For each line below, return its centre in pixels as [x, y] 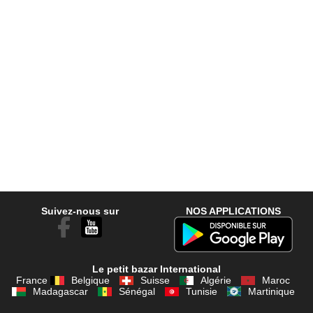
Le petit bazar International [156, 269]
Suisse [155, 281]
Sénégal [137, 292]
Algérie [216, 281]
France [32, 281]
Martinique [271, 292]
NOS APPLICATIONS [233, 211]
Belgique [90, 281]
